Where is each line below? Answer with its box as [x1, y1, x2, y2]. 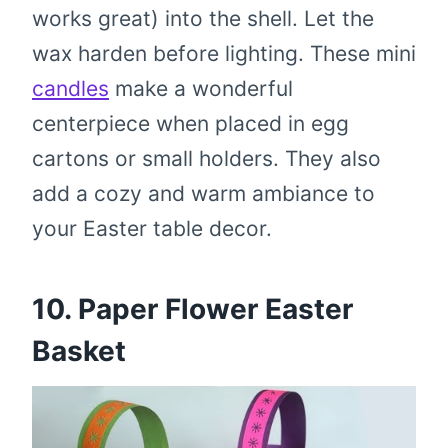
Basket [32, 334, 126, 369]
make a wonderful [109, 76, 293, 102]
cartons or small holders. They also [32, 146, 381, 172]
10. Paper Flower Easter [32, 292, 353, 327]
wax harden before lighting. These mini [32, 41, 416, 67]
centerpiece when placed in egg [32, 111, 349, 137]
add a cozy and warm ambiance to [32, 181, 375, 207]
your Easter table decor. [32, 216, 272, 242]
